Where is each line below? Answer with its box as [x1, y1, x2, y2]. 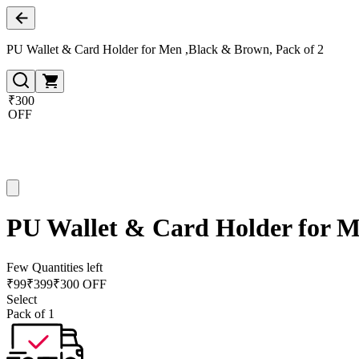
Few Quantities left [6, 260, 103, 274]
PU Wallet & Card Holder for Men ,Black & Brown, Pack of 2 [6, 42, 324, 56]
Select [6, 292, 37, 306]
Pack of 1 [6, 306, 54, 321]
